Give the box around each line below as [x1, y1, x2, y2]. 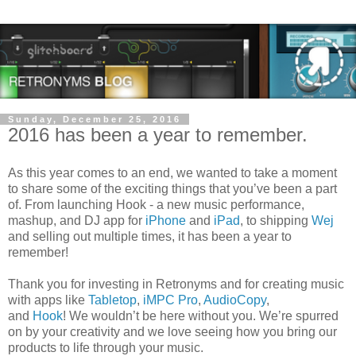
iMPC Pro [143, 292, 198, 307]
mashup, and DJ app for [8, 213, 145, 227]
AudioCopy [203, 292, 266, 307]
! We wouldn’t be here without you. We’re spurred [63, 308, 339, 323]
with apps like [8, 292, 88, 307]
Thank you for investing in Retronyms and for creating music [8, 277, 344, 291]
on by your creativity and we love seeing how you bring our [8, 324, 337, 339]
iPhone [145, 213, 186, 227]
